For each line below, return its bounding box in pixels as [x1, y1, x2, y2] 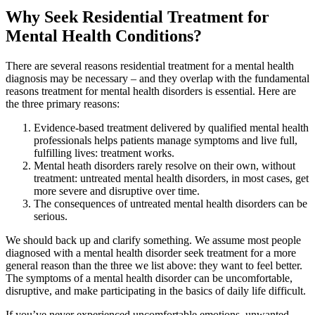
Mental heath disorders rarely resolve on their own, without [34, 160, 295, 172]
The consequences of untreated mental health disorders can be [34, 198, 307, 210]
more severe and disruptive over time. [34, 185, 200, 198]
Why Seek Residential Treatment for [6, 8, 269, 27]
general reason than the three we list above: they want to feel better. [6, 259, 302, 272]
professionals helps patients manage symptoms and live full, [34, 134, 297, 147]
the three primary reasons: [6, 98, 120, 110]
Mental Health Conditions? [6, 27, 202, 46]
